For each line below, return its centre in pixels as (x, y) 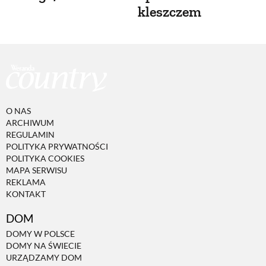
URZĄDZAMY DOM (44, 258)
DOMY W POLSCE (40, 234)
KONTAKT (26, 194)
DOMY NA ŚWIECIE (44, 246)
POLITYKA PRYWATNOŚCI (57, 147)
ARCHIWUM (30, 123)
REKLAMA (26, 182)
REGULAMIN (30, 135)
